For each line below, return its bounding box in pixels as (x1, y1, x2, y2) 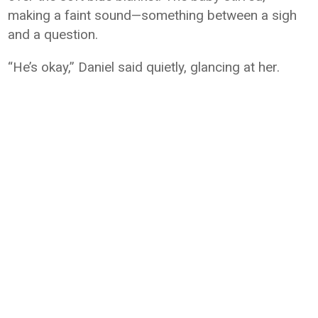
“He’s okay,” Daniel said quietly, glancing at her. (8, 59, 280, 75)
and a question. (8, 26, 99, 43)
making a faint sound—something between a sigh (8, 7, 297, 23)
